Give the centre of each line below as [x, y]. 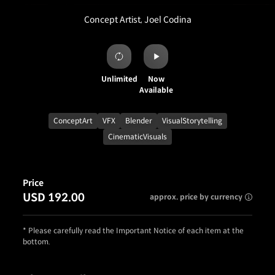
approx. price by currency [196, 197]
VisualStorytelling [192, 121]
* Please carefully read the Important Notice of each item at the [133, 230]
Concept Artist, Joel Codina [137, 20]
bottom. [37, 242]
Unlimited [119, 79]
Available [156, 90]
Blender [138, 121]
